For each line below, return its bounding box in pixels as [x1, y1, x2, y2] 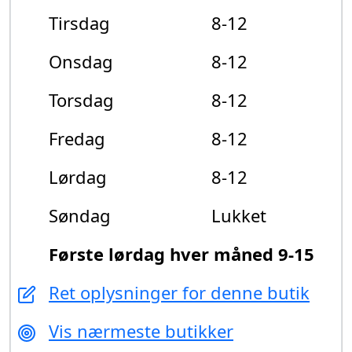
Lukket [211, 203, 266, 227]
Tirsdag [49, 10, 110, 35]
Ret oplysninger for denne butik [49, 280, 310, 304]
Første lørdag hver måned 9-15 [49, 241, 314, 266]
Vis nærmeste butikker [49, 318, 233, 343]
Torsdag [49, 87, 114, 112]
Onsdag [49, 49, 113, 73]
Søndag [49, 203, 111, 227]
